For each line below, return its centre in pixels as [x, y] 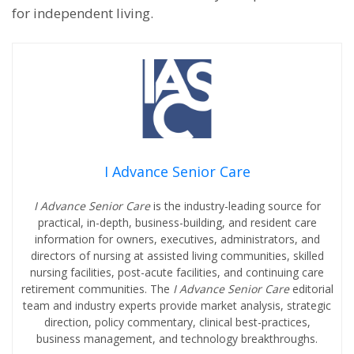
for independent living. [83, 13]
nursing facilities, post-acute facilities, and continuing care [177, 272]
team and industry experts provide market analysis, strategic [177, 305]
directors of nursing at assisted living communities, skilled [177, 256]
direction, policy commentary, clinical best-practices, [177, 322]
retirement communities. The [97, 289]
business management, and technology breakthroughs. [177, 339]
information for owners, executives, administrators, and [177, 239]
